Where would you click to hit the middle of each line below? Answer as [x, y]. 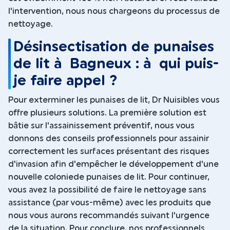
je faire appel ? [65, 81]
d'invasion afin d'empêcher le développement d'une [113, 165]
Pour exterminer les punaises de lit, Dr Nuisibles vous [114, 100]
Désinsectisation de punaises [114, 47]
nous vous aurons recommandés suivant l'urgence [109, 216]
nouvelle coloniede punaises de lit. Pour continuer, [109, 177]
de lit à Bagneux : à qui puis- [116, 64]
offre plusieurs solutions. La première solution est [107, 113]
